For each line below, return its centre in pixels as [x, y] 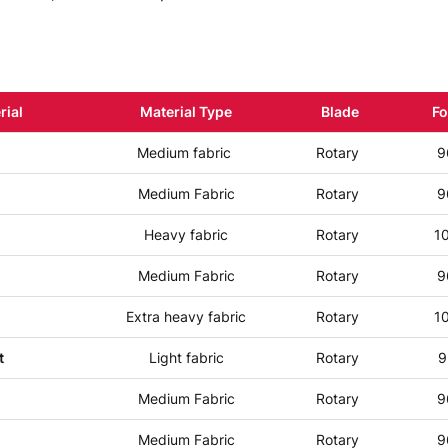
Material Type [186, 111]
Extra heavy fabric [186, 316]
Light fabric [186, 357]
